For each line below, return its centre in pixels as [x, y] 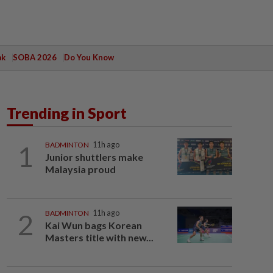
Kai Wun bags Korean [93, 225]
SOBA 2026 [34, 57]
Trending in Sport [67, 113]
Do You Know [89, 57]
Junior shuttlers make [94, 157]
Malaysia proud [80, 169]
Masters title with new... [99, 237]
